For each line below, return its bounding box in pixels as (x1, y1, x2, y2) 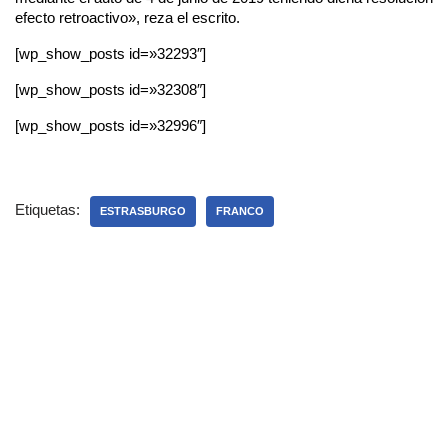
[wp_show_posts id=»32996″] (15, 118, 206, 135)
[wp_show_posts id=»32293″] (15, 46, 206, 63)
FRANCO (216, 205, 264, 218)
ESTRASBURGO (100, 205, 186, 218)
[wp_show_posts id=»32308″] (15, 82, 206, 99)
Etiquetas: (15, 201, 80, 219)
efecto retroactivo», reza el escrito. (15, 10, 240, 27)
